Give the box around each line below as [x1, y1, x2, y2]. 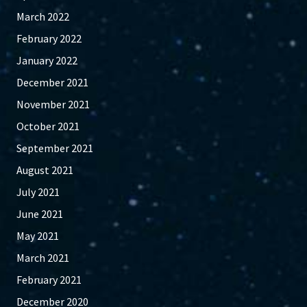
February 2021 [16, 273, 82, 287]
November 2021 [16, 97, 90, 112]
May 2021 [16, 229, 59, 243]
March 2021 [16, 251, 69, 265]
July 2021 [16, 185, 60, 199]
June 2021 [16, 207, 63, 221]
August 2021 [16, 163, 73, 177]
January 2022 [16, 53, 77, 68]
